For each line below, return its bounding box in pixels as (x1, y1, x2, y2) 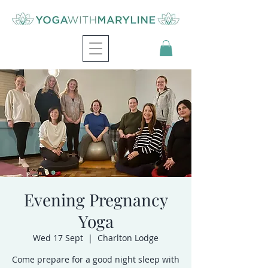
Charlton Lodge (98, 232, 159, 244)
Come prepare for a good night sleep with (12, 254, 179, 266)
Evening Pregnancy (23, 188, 168, 211)
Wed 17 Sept (33, 232, 83, 244)
